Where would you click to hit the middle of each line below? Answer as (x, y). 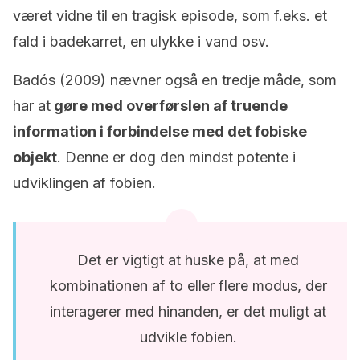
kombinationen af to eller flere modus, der (188, 286)
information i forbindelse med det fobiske (160, 131)
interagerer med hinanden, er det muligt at (188, 311)
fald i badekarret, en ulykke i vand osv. (141, 41)
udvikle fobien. (188, 337)
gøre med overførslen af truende (169, 106)
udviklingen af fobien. (84, 183)
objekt (35, 157)
